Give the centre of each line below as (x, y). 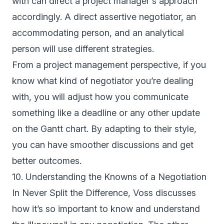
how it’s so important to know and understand (106, 209)
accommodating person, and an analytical (98, 33)
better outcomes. (47, 161)
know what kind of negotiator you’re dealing (103, 81)
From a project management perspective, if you (109, 65)
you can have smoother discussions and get (103, 145)
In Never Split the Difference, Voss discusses (104, 193)
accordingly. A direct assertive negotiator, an (104, 17)
